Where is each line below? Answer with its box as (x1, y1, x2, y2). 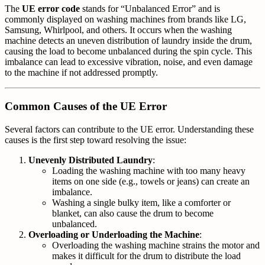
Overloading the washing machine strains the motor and (52, 240, 260, 250)
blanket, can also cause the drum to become (52, 208, 214, 218)
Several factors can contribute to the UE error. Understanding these (5, 124, 254, 134)
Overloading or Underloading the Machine (28, 229, 199, 240)
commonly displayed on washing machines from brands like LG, (5, 14, 246, 25)
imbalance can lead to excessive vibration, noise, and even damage (5, 57, 253, 67)
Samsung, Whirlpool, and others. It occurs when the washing (5, 25, 232, 35)
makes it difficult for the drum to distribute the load (52, 250, 241, 261)
